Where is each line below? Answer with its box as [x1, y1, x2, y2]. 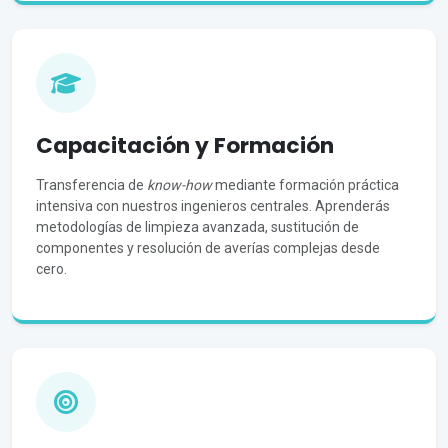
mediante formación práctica [212, 177, 399, 194]
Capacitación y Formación [36, 130, 334, 162]
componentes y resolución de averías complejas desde [36, 240, 380, 257]
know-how [147, 177, 212, 194]
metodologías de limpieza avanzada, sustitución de [36, 219, 359, 236]
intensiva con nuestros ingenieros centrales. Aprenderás [36, 198, 390, 215]
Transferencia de [36, 177, 147, 194]
